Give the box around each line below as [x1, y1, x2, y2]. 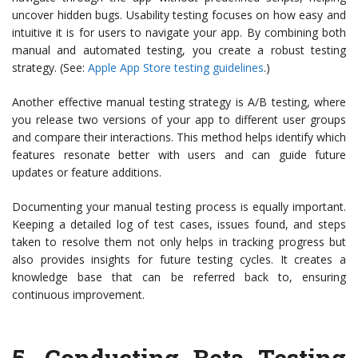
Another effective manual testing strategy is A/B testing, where [12, 94, 346, 110]
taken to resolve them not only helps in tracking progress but [12, 234, 346, 250]
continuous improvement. [12, 287, 145, 303]
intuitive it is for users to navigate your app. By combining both [12, 25, 346, 41]
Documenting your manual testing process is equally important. [12, 199, 346, 215]
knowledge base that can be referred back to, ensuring [12, 269, 346, 285]
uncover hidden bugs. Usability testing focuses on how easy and [12, 7, 346, 23]
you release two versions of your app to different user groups [12, 112, 346, 128]
